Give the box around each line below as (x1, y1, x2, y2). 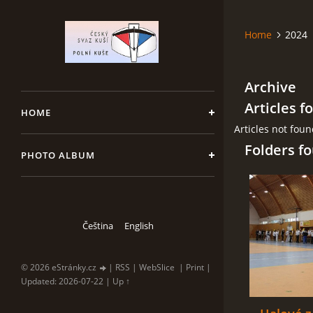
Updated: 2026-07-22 (21, 275, 103, 287)
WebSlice (139, 261, 175, 273)
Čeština (82, 219, 113, 232)
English (124, 219, 154, 232)
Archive (245, 78, 296, 96)
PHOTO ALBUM (21, 149, 95, 161)
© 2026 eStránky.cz (21, 261, 99, 273)
